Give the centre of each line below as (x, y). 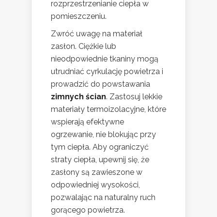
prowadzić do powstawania (101, 84)
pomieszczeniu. (79, 16)
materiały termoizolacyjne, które (108, 109)
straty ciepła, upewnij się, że (100, 160)
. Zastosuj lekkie (134, 97)
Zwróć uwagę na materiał (97, 34)
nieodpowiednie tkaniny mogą (105, 59)
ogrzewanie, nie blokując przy (103, 135)
